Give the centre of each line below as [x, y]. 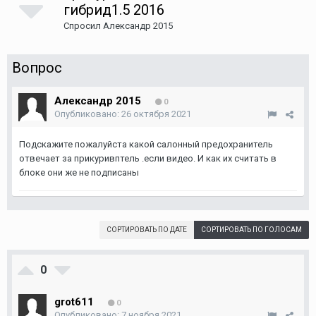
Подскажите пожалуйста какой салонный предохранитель [146, 144]
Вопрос [37, 68]
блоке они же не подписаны [79, 172]
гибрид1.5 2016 [114, 10]
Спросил [83, 26]
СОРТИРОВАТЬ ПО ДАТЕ [147, 230]
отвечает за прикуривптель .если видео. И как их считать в [148, 158]
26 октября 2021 [156, 114]
